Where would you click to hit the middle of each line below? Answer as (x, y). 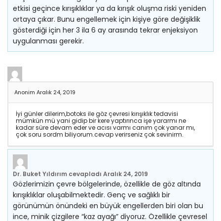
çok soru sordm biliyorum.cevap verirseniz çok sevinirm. (100, 134)
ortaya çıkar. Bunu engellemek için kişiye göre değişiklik (107, 19)
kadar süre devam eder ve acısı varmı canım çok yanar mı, (105, 128)
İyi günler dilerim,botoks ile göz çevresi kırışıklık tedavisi (97, 114)
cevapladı (85, 174)
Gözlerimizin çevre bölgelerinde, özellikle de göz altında (107, 184)
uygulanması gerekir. (48, 41)
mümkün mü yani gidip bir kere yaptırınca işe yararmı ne (101, 121)
